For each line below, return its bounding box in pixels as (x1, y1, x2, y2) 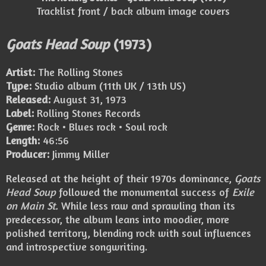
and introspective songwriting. (6, 240, 147, 254)
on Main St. (6, 199, 58, 213)
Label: (6, 106, 34, 120)
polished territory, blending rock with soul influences (6, 226, 251, 240)
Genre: (6, 120, 34, 134)
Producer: (6, 147, 49, 161)
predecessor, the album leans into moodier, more (6, 213, 229, 226)
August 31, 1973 (50, 93, 126, 106)
